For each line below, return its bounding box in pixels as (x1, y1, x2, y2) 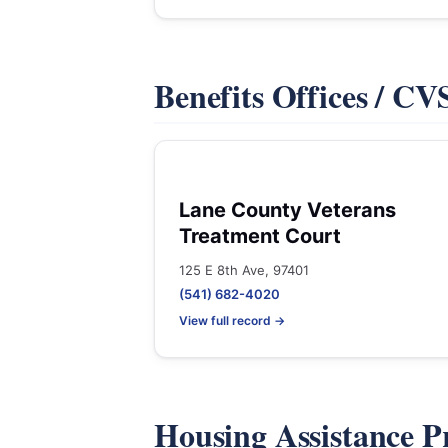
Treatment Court (179, 224, 341, 248)
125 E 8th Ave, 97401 (179, 262, 309, 278)
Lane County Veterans (179, 198, 396, 222)
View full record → (179, 313, 285, 328)
